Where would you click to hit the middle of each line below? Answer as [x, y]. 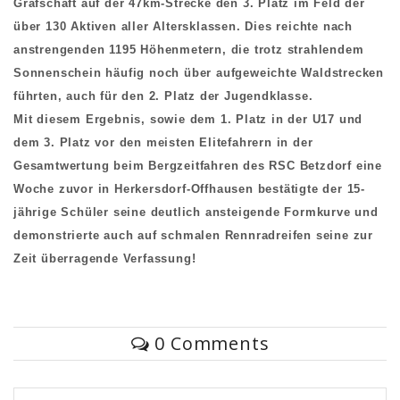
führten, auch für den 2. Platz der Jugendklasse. [163, 96]
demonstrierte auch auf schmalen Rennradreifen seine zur [193, 235]
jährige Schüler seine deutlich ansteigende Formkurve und [196, 212]
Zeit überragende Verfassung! [105, 258]
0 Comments [209, 343]
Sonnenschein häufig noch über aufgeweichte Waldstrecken [199, 72]
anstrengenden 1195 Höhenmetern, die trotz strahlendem [189, 49]
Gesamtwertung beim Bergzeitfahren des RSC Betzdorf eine [198, 165]
